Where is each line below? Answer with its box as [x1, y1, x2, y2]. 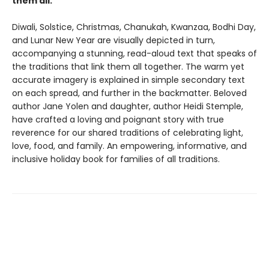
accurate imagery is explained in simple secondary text [12, 74, 245, 86]
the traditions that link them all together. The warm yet [12, 61, 244, 73]
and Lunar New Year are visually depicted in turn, [12, 34, 215, 46]
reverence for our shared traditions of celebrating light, [12, 127, 243, 139]
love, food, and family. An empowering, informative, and [12, 140, 247, 152]
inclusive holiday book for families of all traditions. [12, 153, 220, 165]
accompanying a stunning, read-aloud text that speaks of [12, 47, 257, 59]
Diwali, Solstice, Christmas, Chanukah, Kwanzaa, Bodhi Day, [12, 21, 256, 33]
